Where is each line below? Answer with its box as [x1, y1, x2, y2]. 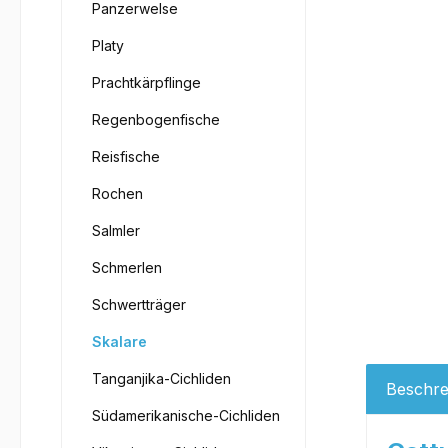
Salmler [92, 222, 140, 239]
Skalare [92, 333, 147, 350]
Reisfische [92, 148, 160, 165]
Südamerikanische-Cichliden [92, 407, 280, 424]
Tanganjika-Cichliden [92, 370, 231, 387]
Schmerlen [92, 259, 162, 276]
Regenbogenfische [92, 111, 220, 128]
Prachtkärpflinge [92, 74, 201, 91]
